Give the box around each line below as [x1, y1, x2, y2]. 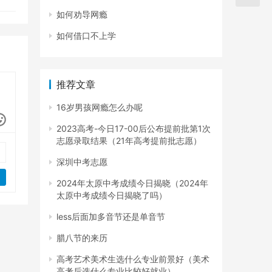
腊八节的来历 [56, 233, 107, 243]
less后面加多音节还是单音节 [56, 211, 165, 222]
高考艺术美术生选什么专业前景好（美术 [56, 254, 209, 265]
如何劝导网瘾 [56, 9, 107, 20]
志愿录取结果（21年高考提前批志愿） [56, 135, 202, 146]
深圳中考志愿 [56, 157, 107, 168]
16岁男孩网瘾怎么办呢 [56, 102, 143, 113]
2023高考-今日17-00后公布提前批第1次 [56, 123, 211, 134]
